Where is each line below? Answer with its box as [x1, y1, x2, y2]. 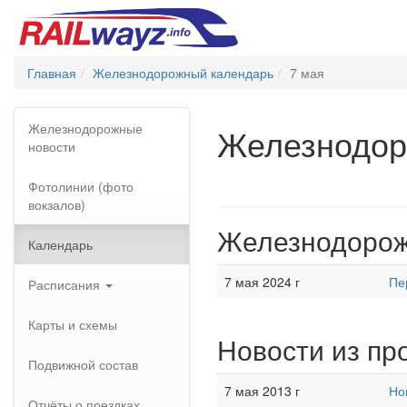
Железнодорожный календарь [93, 64, 273, 82]
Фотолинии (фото [28, 177, 134, 195]
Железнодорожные [28, 119, 143, 137]
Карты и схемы [28, 315, 117, 333]
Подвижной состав [28, 355, 138, 373]
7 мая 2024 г [224, 273, 300, 291]
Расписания [28, 275, 104, 293]
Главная [27, 64, 76, 82]
